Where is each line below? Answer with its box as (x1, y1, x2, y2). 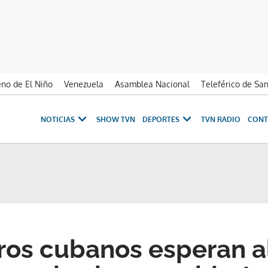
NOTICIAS (41, 114, 75, 124)
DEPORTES (142, 114, 179, 124)
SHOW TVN (96, 114, 135, 124)
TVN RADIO (201, 114, 240, 124)
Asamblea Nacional (115, 79, 190, 89)
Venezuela (64, 79, 103, 89)
